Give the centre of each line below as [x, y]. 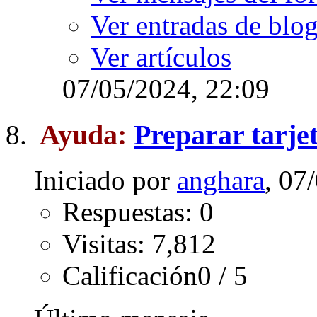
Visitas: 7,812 [139, 244]
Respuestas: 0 [138, 212]
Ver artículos [161, 57]
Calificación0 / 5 [155, 276]
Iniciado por [105, 180]
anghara [221, 180]
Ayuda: [87, 134]
